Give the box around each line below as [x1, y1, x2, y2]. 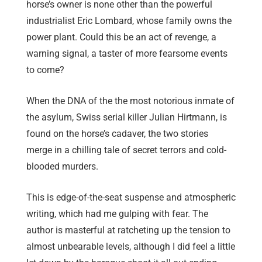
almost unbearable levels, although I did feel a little [26, 241, 235, 253]
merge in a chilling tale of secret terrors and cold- [26, 144, 226, 156]
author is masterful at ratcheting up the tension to [26, 225, 230, 236]
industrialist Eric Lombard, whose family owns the [26, 15, 232, 27]
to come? [26, 64, 64, 76]
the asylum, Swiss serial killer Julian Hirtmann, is [26, 112, 227, 123]
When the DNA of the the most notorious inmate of [26, 95, 235, 107]
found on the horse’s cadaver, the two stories [26, 128, 208, 140]
